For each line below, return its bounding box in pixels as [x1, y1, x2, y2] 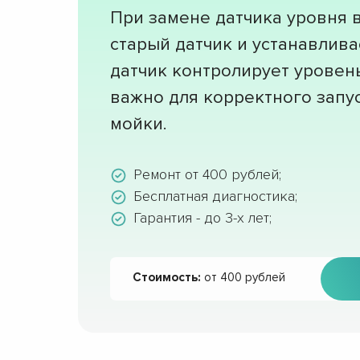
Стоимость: [133, 270, 201, 284]
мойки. [110, 113, 166, 135]
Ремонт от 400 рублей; [133, 166, 281, 183]
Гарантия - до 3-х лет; [133, 209, 272, 227]
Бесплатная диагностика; [133, 187, 297, 205]
